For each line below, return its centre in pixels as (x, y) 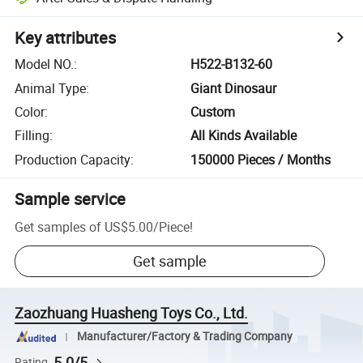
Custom (213, 111)
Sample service (70, 199)
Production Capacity (73, 159)
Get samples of (58, 226)
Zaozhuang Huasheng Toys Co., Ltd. (132, 313)
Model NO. (45, 64)
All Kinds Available (244, 136)
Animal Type (51, 88)
